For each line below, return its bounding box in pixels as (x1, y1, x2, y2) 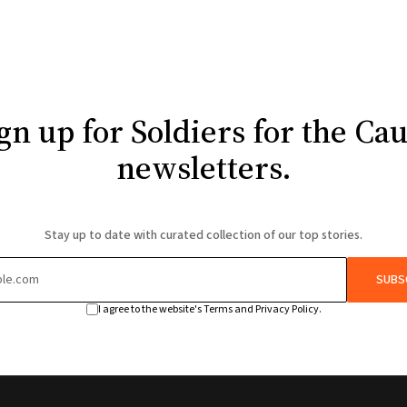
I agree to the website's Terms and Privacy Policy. (97, 301, 322, 317)
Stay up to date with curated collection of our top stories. (45, 225, 362, 244)
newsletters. (115, 145, 292, 191)
